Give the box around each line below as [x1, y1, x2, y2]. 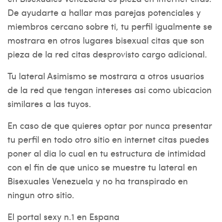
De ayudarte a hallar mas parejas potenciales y [7, 6, 201, 18]
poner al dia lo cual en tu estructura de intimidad [7, 147, 206, 159]
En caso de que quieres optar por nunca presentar [7, 119, 212, 131]
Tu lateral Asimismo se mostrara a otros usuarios [7, 69, 204, 82]
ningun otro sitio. [7, 188, 74, 201]
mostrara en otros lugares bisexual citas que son [7, 34, 204, 46]
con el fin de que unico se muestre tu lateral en [7, 161, 197, 173]
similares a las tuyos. [7, 97, 91, 110]
